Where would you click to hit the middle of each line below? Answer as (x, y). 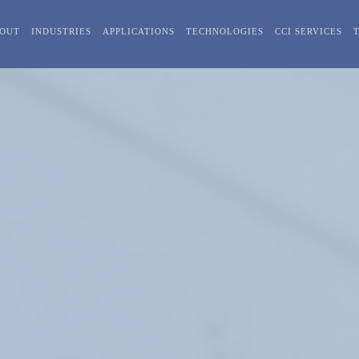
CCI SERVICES (309, 31)
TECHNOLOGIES (225, 31)
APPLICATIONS (139, 31)
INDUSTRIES (61, 31)
